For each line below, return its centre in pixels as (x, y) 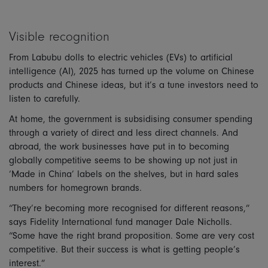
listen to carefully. (46, 98)
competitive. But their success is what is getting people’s (124, 249)
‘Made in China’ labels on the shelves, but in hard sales (124, 174)
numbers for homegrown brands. (75, 188)
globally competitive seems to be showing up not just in (123, 160)
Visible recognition (59, 36)
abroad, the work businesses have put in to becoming (119, 146)
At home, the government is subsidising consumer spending (131, 119)
